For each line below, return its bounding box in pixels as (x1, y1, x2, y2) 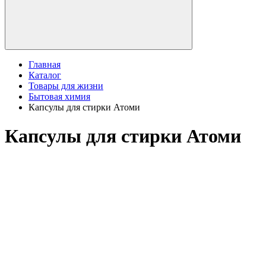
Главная (28, 59, 61, 69)
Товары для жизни (28, 81, 103, 91)
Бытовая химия (28, 91, 90, 102)
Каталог (28, 70, 61, 80)
